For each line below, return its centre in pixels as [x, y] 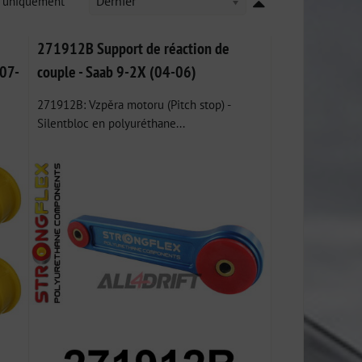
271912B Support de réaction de [134, 48]
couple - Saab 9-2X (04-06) [117, 72]
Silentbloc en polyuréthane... [112, 123]
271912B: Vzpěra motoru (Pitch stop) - [134, 104]
